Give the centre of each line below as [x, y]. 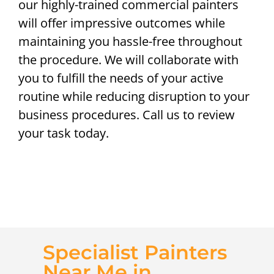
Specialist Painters [135, 253]
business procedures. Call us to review [127, 115]
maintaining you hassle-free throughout [130, 42]
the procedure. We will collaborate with [128, 60]
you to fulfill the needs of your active [121, 78]
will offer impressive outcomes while [122, 23]
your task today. [64, 133]
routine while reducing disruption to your [134, 97]
